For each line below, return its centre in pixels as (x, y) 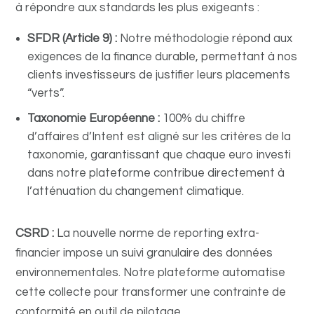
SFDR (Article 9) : (73, 39)
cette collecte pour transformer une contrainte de (151, 292)
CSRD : (35, 233)
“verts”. (46, 93)
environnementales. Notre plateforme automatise (151, 273)
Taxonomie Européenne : (94, 118)
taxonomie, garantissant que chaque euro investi (159, 155)
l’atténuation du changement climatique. (136, 191)
